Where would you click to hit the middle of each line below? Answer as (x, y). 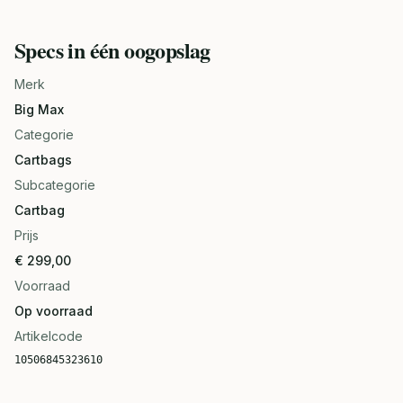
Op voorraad (54, 311)
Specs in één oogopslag (112, 50)
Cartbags (43, 160)
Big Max (39, 109)
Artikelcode (49, 336)
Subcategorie (55, 185)
